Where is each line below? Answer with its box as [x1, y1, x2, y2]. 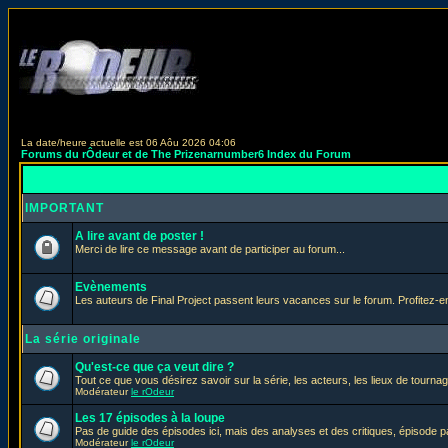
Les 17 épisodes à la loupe [75, 411, 225, 425]
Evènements [75, 280, 147, 294]
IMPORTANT [25, 201, 104, 215]
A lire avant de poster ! [75, 229, 204, 243]
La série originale [25, 332, 141, 346]
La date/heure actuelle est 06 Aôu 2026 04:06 [21, 137, 236, 148]
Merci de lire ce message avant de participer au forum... [75, 243, 345, 255]
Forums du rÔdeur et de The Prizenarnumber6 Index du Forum [21, 148, 351, 160]
